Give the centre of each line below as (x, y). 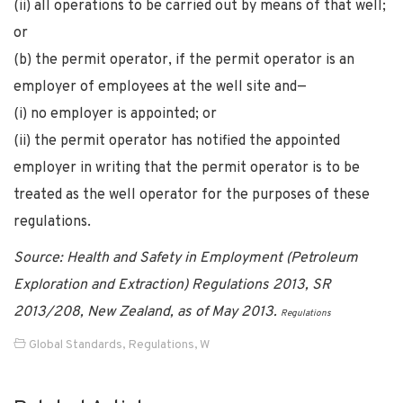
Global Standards (76, 345)
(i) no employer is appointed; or (115, 114)
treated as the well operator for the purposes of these (192, 195)
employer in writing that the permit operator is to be (187, 168)
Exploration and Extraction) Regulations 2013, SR (172, 285)
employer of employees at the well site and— (160, 87)
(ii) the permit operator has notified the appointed (177, 141)
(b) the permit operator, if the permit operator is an (184, 60)
